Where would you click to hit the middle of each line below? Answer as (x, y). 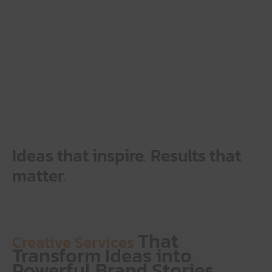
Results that (194, 155)
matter (38, 175)
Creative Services (75, 242)
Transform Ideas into (102, 256)
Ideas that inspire (78, 155)
